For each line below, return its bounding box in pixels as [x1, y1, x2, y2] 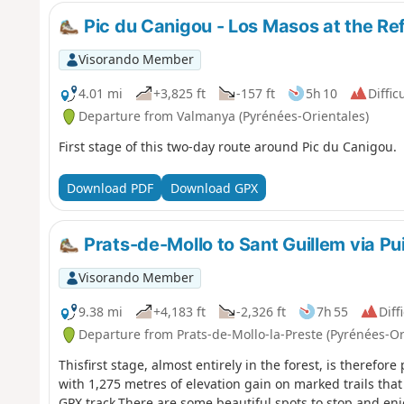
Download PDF [66, 179, 153, 197]
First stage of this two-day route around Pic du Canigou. [58, 138, 397, 156]
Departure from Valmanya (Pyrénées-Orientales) [78, 107, 369, 125]
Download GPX [170, 179, 258, 197]
